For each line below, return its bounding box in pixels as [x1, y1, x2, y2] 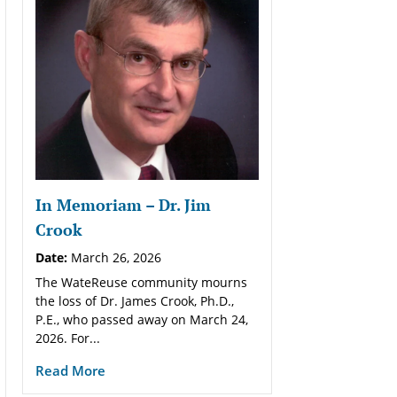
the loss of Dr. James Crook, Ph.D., [35, 292, 234, 309]
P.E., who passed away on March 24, [35, 310, 248, 328]
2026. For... [35, 329, 100, 346]
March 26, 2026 [66, 248, 161, 266]
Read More [35, 361, 105, 379]
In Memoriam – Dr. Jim [35, 193, 211, 215]
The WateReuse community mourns [35, 273, 247, 291]
